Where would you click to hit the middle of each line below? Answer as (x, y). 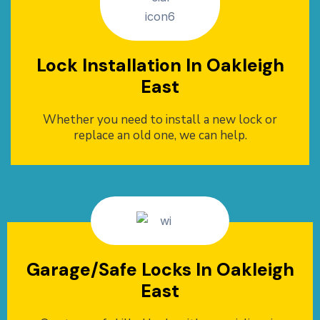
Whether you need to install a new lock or (160, 120)
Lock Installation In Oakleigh (160, 66)
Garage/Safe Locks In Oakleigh (160, 270)
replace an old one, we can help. (160, 136)
